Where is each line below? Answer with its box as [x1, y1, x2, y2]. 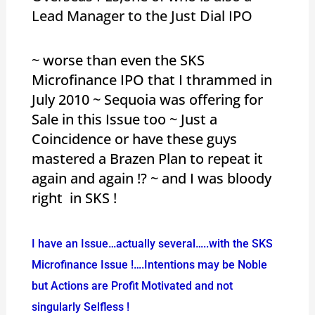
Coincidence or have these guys [31, 129, 237, 148]
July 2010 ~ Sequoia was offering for [31, 89, 263, 109]
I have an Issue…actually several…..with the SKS [31, 236, 273, 250]
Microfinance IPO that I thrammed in [31, 70, 272, 89]
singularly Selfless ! [31, 300, 129, 314]
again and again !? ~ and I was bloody [31, 168, 271, 188]
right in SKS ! [31, 188, 120, 207]
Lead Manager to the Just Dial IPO [31, 6, 252, 25]
